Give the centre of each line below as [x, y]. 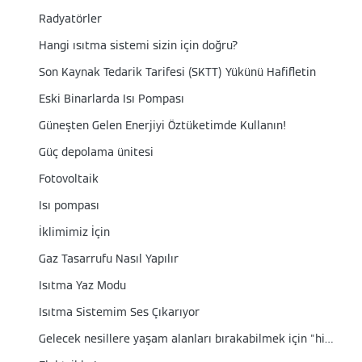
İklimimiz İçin [74, 232]
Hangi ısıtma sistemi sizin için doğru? [139, 45]
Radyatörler [70, 19]
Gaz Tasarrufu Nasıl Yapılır [109, 259]
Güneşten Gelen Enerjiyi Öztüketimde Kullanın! [162, 125]
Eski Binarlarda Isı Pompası [112, 99]
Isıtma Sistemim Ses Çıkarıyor [119, 312]
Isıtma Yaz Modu [82, 285]
